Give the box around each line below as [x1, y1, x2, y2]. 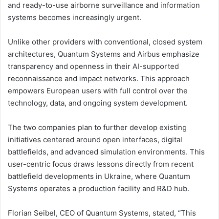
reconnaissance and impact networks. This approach [8, 73, 190, 83]
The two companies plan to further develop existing [8, 122, 187, 132]
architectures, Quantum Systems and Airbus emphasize [8, 49, 199, 59]
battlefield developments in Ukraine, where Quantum [8, 171, 190, 181]
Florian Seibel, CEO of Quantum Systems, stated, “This [8, 208, 196, 218]
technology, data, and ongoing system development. [8, 98, 188, 108]
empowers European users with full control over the [8, 86, 188, 95]
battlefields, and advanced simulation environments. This [8, 147, 205, 156]
